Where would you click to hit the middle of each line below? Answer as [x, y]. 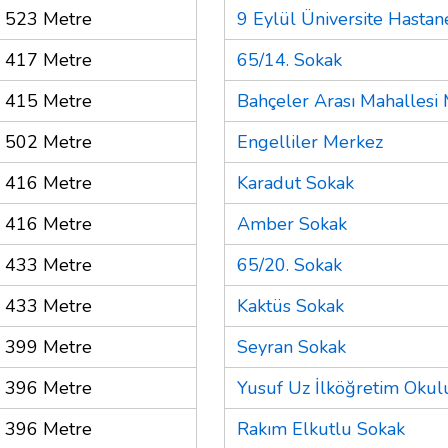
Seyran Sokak [291, 346]
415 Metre [48, 100]
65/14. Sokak [289, 59]
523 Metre [48, 18]
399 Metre [48, 346]
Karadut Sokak [295, 182]
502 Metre [48, 141]
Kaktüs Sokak [290, 305]
